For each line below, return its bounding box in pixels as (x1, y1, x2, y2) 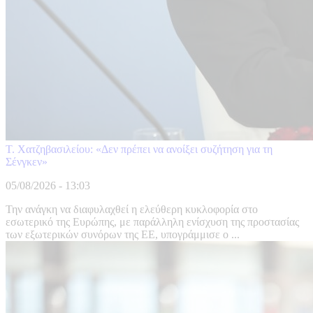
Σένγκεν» (6, 156, 48, 168)
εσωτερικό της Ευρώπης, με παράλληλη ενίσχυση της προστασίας (6, 216, 299, 228)
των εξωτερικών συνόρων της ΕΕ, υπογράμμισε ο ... (6, 228, 240, 241)
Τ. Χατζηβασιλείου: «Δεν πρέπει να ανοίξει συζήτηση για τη (6, 143, 272, 156)
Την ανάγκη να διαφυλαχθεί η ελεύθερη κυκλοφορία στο (6, 203, 258, 216)
